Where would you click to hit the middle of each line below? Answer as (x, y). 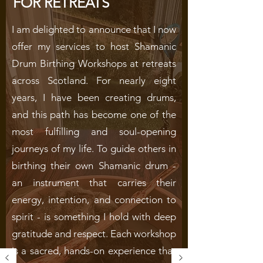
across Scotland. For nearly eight (94, 80)
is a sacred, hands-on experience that (94, 251)
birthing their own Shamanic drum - (94, 166)
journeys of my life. (54, 149)
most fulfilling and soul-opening (94, 131)
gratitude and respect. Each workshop (94, 234)
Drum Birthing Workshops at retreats (94, 63)
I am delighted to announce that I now (94, 29)
